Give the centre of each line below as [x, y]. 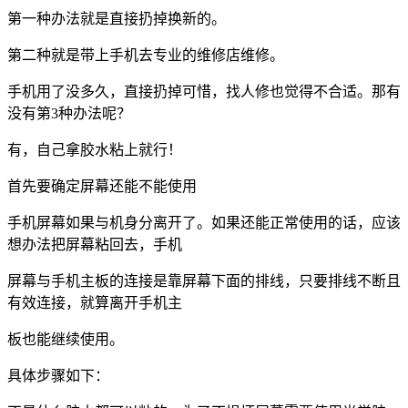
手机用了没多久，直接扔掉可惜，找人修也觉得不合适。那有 [204, 91]
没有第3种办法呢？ [69, 113]
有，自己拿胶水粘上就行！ [95, 149]
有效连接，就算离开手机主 [95, 302]
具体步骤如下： [58, 375]
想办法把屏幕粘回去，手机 [95, 244]
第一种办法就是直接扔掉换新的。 [117, 18]
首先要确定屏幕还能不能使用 [102, 186]
